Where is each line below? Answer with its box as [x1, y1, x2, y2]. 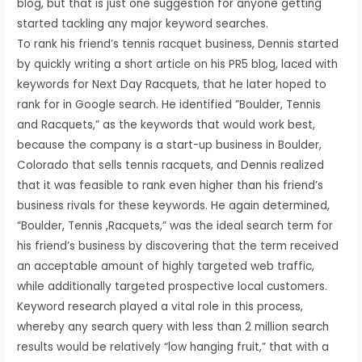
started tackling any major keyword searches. [17, 15, 269, 32]
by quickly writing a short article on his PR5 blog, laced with [17, 56, 339, 72]
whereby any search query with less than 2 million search [17, 318, 330, 335]
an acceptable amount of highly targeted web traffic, [17, 258, 315, 274]
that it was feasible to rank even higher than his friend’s [17, 177, 324, 193]
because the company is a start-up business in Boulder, [17, 137, 322, 153]
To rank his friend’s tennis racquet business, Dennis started [17, 36, 339, 52]
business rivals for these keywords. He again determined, [17, 197, 330, 213]
